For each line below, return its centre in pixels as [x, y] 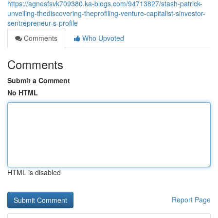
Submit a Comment [39, 80]
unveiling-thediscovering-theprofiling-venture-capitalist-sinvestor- [106, 13]
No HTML [23, 92]
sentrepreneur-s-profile [43, 23]
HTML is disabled [34, 172]
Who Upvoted [102, 38]
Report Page [191, 200]
